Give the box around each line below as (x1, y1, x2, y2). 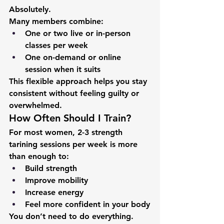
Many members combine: (9, 16, 103, 26)
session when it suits (25, 64, 100, 74)
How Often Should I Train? (9, 112, 131, 124)
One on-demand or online (25, 52, 123, 62)
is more (107, 139, 140, 149)
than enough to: (9, 151, 69, 161)
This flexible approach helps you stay (9, 76, 149, 86)
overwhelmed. (9, 100, 62, 110)
